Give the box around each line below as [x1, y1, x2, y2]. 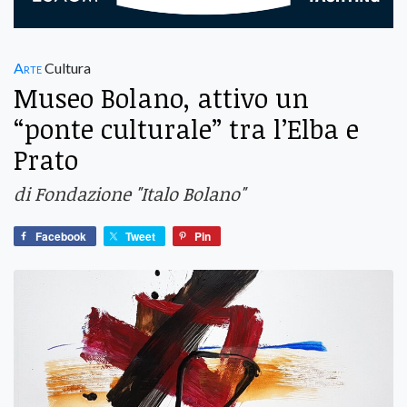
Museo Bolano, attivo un [14, 79, 309, 115]
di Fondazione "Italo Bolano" [14, 180, 245, 206]
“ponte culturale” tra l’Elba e [14, 110, 359, 146]
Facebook [35, 227, 86, 244]
